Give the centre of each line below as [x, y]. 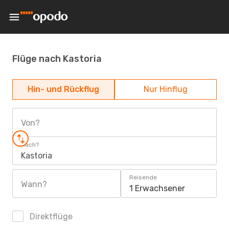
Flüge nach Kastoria [57, 59]
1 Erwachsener [157, 188]
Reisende [143, 177]
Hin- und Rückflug [63, 89]
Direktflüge [50, 216]
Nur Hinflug [166, 89]
